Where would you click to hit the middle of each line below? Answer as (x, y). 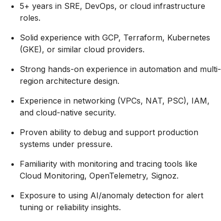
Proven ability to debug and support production (109, 132)
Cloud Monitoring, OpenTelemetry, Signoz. (99, 176)
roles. (30, 18)
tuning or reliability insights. (70, 207)
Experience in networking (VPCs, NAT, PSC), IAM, (115, 101)
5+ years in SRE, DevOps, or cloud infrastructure (112, 6)
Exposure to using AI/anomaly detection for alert (111, 195)
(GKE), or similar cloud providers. (82, 49)
